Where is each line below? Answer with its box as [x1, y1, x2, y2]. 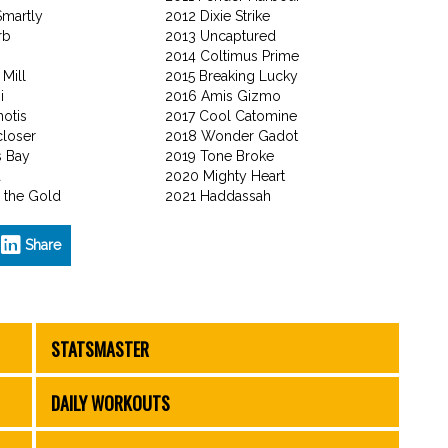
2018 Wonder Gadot [165, 127, 298, 144]
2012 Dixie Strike [165, 7, 270, 24]
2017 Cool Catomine [165, 107, 297, 124]
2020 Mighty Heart [165, 167, 285, 184]
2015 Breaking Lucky [165, 67, 298, 84]
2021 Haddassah [165, 187, 271, 204]
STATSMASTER [51, 336, 149, 363]
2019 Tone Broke [165, 147, 274, 164]
